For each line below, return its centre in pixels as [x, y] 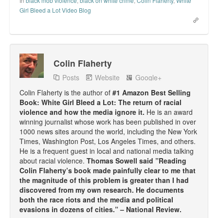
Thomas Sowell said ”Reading [136, 160]
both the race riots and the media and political [96, 199]
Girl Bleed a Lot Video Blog [55, 10]
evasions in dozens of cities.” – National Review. [100, 209]
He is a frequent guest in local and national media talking [107, 151]
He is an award [170, 112]
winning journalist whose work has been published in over [108, 121]
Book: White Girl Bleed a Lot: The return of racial [100, 102]
